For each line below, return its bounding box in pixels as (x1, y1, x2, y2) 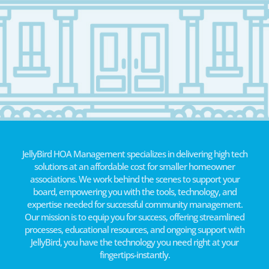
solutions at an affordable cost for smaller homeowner (34, 160, 235, 173)
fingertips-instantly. (99, 249, 170, 261)
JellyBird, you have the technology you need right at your (31, 236, 238, 249)
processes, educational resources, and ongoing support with (25, 223, 244, 236)
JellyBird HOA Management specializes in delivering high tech (22, 148, 247, 160)
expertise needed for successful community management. (26, 198, 243, 211)
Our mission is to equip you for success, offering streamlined (25, 211, 244, 223)
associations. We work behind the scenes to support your (29, 173, 240, 186)
